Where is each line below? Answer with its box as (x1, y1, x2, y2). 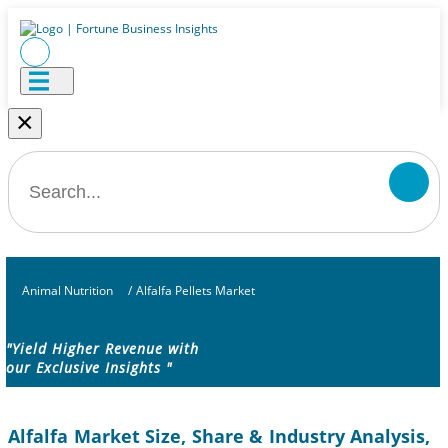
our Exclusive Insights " (6, 358, 172, 378)
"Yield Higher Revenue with (6, 339, 199, 359)
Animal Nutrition (21, 282, 113, 299)
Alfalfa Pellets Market (135, 282, 255, 299)
